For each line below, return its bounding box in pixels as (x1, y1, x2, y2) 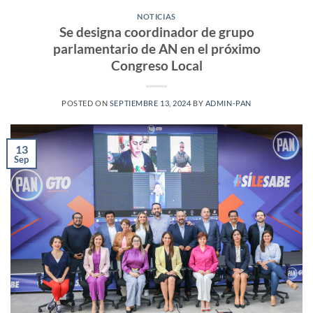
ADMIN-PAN (205, 99, 252, 108)
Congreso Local (110, 57, 203, 74)
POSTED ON (61, 99, 110, 108)
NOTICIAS (137, 11, 176, 21)
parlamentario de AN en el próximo (52, 41, 261, 57)
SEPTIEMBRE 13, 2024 (109, 99, 191, 108)
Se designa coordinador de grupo (59, 24, 254, 41)
